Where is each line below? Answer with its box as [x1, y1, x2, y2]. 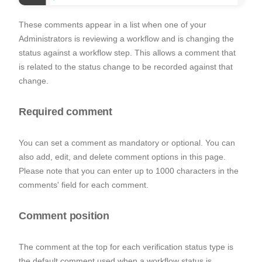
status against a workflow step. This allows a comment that [19, 47, 236, 57]
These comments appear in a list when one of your [19, 19, 206, 29]
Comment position [19, 209, 110, 222]
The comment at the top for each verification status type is [19, 242, 233, 251]
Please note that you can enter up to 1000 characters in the [19, 166, 239, 175]
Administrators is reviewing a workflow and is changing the [19, 33, 234, 43]
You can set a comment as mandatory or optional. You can [19, 137, 235, 147]
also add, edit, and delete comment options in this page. [19, 151, 226, 161]
